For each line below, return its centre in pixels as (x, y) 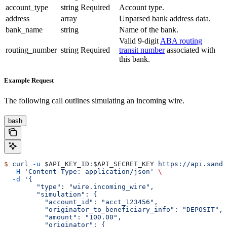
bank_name (24, 30)
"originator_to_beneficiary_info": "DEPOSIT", (113, 209)
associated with (190, 50)
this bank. (135, 59)
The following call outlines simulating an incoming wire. (94, 100)
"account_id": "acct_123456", (81, 202)
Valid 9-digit (140, 41)
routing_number (31, 50)
